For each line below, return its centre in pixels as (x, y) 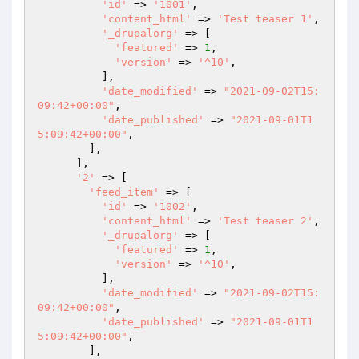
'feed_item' (124, 192)
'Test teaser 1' (265, 19)
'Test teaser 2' (265, 221)
